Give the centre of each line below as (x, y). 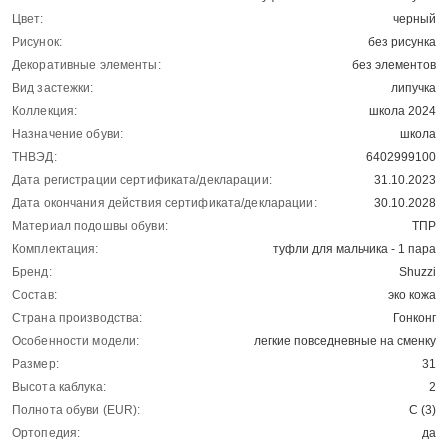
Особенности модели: (76, 341)
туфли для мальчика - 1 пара (354, 249)
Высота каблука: (59, 387)
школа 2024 (402, 111)
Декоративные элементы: (86, 65)
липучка (413, 88)
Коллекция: (45, 111)
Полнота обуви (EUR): (76, 410)
